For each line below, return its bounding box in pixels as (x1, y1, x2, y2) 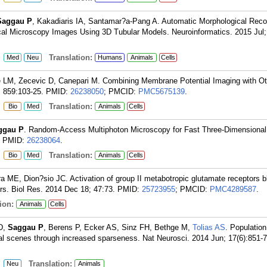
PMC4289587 (210, 185, 256, 194)
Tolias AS (193, 223, 225, 232)
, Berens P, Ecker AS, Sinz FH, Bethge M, (44, 223, 193, 232)
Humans (97, 54, 122, 61)
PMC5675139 (138, 87, 185, 96)
